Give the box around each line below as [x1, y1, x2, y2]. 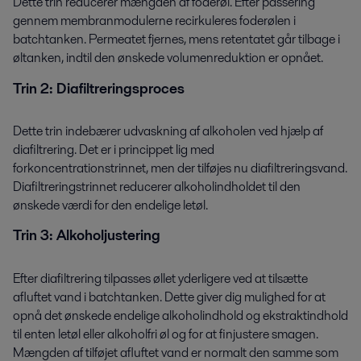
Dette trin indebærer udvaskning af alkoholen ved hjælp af [13, 121, 323, 140]
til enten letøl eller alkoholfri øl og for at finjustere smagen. [13, 324, 318, 343]
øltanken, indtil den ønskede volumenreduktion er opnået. [13, 48, 323, 68]
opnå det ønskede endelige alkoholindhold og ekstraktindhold [13, 305, 348, 325]
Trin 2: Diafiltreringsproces [13, 78, 185, 98]
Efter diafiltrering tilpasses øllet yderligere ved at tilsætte [13, 268, 308, 288]
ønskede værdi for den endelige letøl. [13, 195, 208, 214]
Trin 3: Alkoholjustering [13, 226, 160, 246]
